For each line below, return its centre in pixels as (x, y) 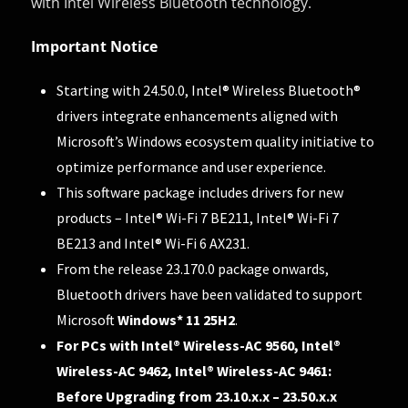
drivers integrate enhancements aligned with (198, 115)
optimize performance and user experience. (192, 166)
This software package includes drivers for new (200, 192)
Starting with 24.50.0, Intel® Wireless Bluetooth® (209, 90)
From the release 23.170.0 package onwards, (193, 268)
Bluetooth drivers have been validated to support (210, 294)
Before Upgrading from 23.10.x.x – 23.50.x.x (197, 396)
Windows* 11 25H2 (177, 319)
